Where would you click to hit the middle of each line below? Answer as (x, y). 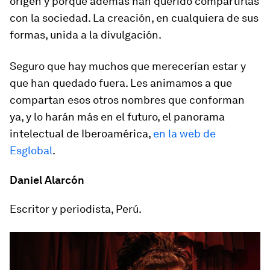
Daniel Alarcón (47, 180)
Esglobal (31, 150)
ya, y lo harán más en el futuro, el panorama (117, 117)
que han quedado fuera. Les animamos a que (121, 83)
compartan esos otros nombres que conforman (127, 100)
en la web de (184, 133)
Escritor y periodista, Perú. (76, 209)
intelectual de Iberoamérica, (81, 133)
